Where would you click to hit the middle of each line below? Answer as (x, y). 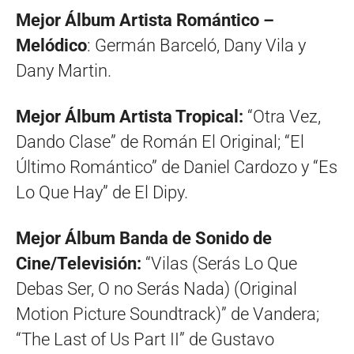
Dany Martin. (64, 71)
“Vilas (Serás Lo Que (219, 264)
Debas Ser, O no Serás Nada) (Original (156, 289)
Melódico (51, 46)
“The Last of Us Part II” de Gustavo (145, 340)
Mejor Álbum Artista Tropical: (132, 117)
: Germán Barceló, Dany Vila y (196, 46)
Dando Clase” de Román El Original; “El (160, 142)
